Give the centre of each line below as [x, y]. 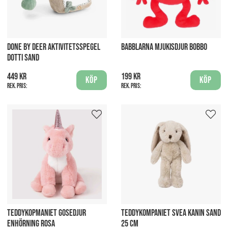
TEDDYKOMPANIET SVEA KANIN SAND [171, 213]
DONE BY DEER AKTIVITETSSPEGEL [54, 47]
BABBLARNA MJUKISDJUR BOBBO [164, 47]
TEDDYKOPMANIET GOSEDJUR [47, 213]
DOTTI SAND [23, 58]
